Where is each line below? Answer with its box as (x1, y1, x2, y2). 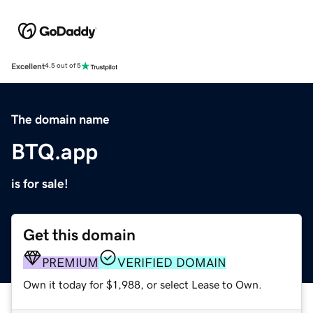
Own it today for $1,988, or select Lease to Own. (23, 278, 262, 290)
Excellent (11, 61, 45, 71)
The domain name (11, 112, 110, 126)
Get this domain (23, 226, 136, 243)
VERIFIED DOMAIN (117, 256, 226, 269)
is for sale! (11, 177, 68, 190)
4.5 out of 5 (45, 62, 81, 70)
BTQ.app (11, 140, 98, 163)
